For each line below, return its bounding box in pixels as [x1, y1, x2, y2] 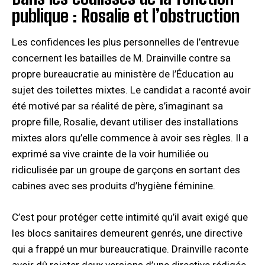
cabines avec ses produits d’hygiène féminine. [12, 179, 215, 192]
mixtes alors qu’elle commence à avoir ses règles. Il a [12, 131, 248, 144]
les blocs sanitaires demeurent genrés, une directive [12, 227, 243, 239]
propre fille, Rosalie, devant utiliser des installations [12, 115, 238, 128]
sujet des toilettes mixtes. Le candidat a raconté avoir [12, 83, 251, 96]
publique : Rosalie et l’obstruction [12, 4, 240, 26]
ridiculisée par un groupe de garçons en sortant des [12, 163, 240, 176]
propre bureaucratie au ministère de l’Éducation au [12, 67, 234, 80]
